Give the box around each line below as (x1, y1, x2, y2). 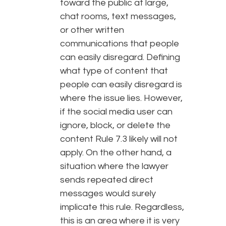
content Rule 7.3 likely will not (60, 134, 178, 144)
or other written (60, 25, 124, 35)
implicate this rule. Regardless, (60, 202, 184, 212)
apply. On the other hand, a (60, 148, 172, 158)
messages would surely (60, 189, 156, 199)
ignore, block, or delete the (60, 121, 171, 131)
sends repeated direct (60, 175, 153, 185)
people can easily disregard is (60, 80, 182, 90)
